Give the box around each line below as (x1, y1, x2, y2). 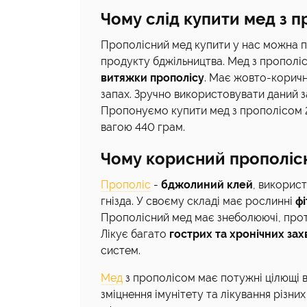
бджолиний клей (161, 178, 253, 191)
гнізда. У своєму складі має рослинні (101, 195, 293, 208)
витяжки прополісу (101, 71, 204, 84)
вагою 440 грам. (101, 121, 185, 134)
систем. (101, 244, 140, 257)
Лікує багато (101, 228, 169, 241)
